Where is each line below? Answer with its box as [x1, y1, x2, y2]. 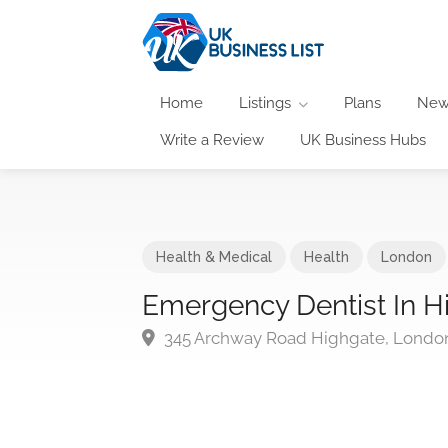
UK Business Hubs [300, 130, 426, 149]
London [381, 248, 432, 265]
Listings [239, 93, 291, 112]
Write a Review [160, 130, 264, 149]
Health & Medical [156, 248, 272, 265]
